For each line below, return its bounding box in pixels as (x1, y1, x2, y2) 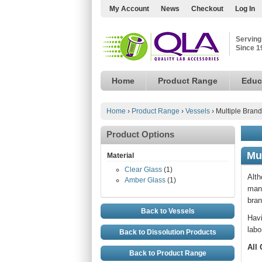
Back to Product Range (129, 249, 206, 257)
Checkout (191, 5, 223, 13)
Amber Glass (125, 176, 166, 184)
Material (107, 151, 134, 160)
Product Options (106, 129, 174, 139)
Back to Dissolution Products (119, 228, 216, 236)
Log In (235, 5, 255, 13)
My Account (109, 5, 149, 13)
